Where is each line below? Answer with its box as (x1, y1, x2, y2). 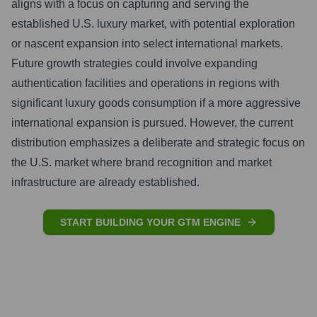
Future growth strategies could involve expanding (11, 57, 258, 69)
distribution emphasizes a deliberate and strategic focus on (11, 137, 305, 149)
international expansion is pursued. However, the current (11, 117, 293, 129)
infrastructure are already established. (11, 176, 200, 188)
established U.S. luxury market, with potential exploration (11, 18, 295, 30)
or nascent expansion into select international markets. (11, 38, 283, 50)
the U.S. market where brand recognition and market (11, 156, 272, 168)
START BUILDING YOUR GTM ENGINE (59, 217, 241, 228)
